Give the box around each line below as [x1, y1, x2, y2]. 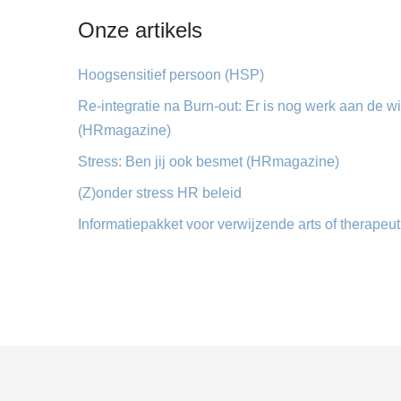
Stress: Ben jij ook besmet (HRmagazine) [78, 153, 339, 169]
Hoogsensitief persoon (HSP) [78, 66, 264, 82]
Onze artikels [78, 17, 202, 42]
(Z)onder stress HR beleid [78, 184, 242, 200]
